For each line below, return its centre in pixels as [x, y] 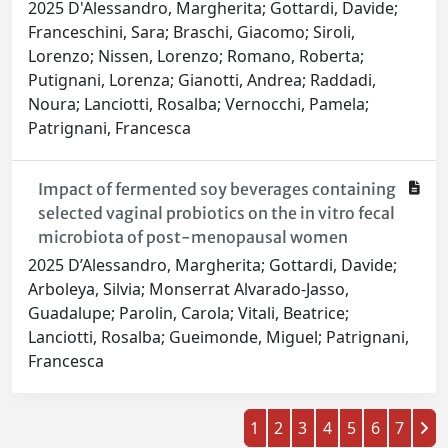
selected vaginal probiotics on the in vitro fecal [216, 213]
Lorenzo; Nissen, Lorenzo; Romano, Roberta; [196, 56]
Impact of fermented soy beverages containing [216, 189]
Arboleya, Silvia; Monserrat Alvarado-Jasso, [188, 289]
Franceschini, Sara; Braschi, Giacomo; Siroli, [191, 32]
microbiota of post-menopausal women [192, 237]
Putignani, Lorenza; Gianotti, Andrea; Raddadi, [202, 80]
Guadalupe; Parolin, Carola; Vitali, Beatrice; [188, 313]
